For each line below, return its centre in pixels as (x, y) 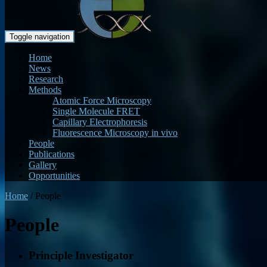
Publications (52, 154)
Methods (45, 90)
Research (46, 79)
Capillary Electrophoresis (100, 122)
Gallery (43, 165)
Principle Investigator (81, 255)
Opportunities (54, 176)
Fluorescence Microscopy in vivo (115, 133)
